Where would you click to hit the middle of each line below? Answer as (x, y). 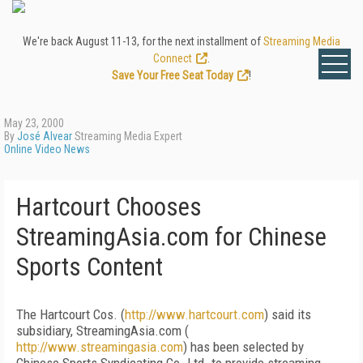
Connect (173, 58)
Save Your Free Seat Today (173, 75)
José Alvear (45, 136)
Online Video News (47, 149)
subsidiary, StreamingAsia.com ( (102, 331)
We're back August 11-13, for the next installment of (143, 41)
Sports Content (90, 267)
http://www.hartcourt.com (194, 314)
